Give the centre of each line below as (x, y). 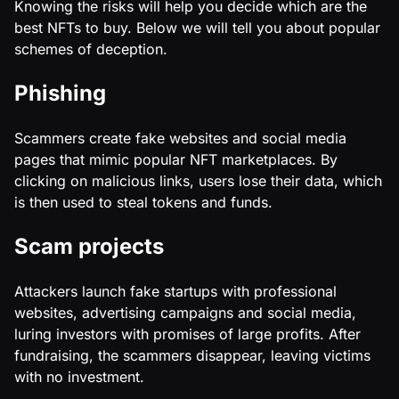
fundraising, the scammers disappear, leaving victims (192, 355)
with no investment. (79, 376)
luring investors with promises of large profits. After (187, 334)
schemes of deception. (91, 49)
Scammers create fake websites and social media (180, 138)
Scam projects (89, 246)
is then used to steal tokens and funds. (143, 202)
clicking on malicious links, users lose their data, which (198, 180)
